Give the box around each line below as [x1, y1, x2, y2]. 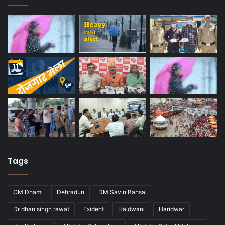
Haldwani [118, 205, 145, 213]
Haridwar [159, 205, 184, 213]
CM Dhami [13, 188, 43, 196]
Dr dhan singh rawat [13, 205, 69, 213]
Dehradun [57, 188, 84, 196]
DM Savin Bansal [98, 188, 147, 196]
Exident [83, 205, 104, 213]
